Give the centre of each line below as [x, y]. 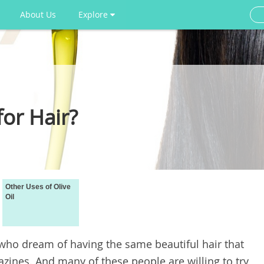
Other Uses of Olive [38, 187]
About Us [38, 14]
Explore [94, 14]
